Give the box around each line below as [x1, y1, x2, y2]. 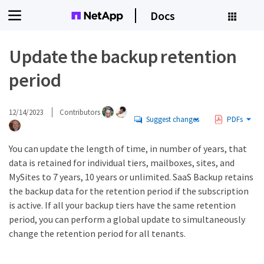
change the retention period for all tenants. [9, 227, 186, 239]
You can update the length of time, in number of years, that [9, 143, 247, 154]
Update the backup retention [9, 45, 237, 68]
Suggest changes [146, 114, 199, 124]
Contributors [60, 107, 102, 117]
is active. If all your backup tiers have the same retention [9, 199, 236, 211]
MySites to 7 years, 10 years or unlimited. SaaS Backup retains [9, 171, 253, 183]
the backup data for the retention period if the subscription [9, 185, 249, 197]
